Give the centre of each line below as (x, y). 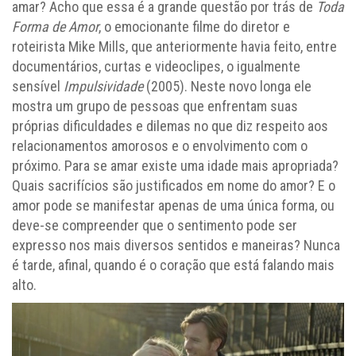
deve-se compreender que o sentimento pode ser (155, 225)
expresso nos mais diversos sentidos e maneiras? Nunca (176, 245)
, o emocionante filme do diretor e (194, 26)
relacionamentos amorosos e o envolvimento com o (160, 145)
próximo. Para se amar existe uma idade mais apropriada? (175, 165)
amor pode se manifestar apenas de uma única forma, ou (173, 205)
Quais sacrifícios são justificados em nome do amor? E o (174, 185)
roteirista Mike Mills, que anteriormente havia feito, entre (174, 46)
